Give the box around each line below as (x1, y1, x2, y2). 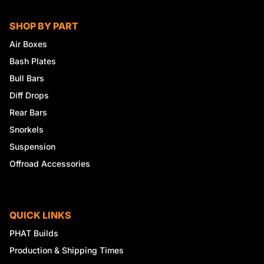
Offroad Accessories (9, 158, 90, 169)
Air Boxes (9, 38, 47, 49)
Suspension (9, 141, 55, 151)
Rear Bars (9, 107, 47, 117)
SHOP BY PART (9, 20, 78, 32)
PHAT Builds (9, 227, 58, 238)
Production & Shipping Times (9, 245, 124, 255)
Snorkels (9, 124, 44, 134)
